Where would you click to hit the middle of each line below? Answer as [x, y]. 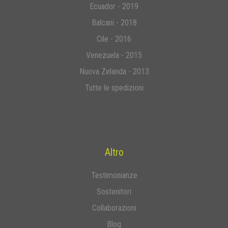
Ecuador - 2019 [114, 7]
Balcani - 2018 [114, 23]
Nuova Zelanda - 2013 [114, 72]
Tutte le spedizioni [114, 88]
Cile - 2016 [114, 39]
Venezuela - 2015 [114, 55]
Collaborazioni [114, 208]
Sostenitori [114, 192]
